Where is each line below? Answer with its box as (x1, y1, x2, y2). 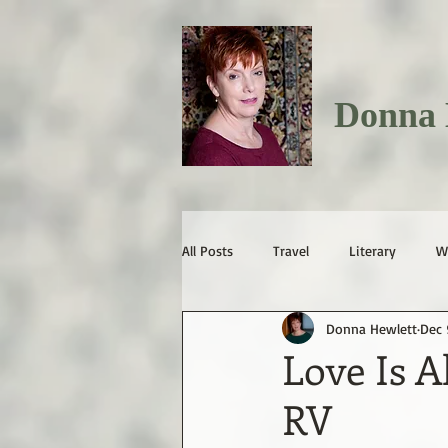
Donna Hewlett (326, 319, 417, 337)
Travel (273, 242, 309, 259)
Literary (349, 242, 396, 259)
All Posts (182, 242, 233, 259)
